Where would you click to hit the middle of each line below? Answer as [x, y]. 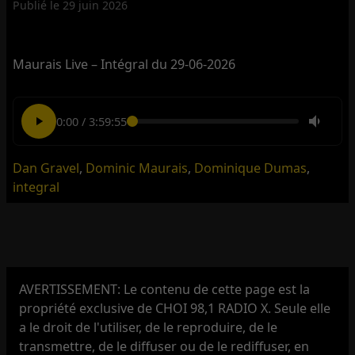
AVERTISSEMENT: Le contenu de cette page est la [165, 289]
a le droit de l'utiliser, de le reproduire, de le [149, 327]
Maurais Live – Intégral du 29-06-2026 [124, 64]
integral [36, 187]
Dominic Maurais [137, 168]
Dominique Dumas [251, 168]
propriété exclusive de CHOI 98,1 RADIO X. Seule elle [175, 308]
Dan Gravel [46, 168]
